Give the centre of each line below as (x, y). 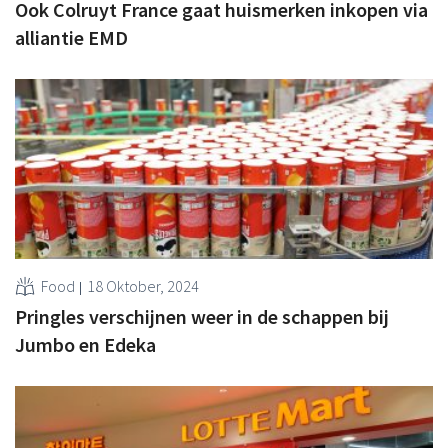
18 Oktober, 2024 (143, 285)
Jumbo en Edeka (85, 344)
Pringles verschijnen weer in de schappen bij (202, 316)
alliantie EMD (71, 37)
